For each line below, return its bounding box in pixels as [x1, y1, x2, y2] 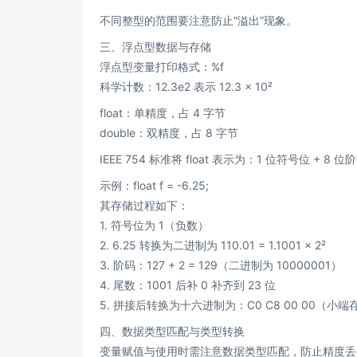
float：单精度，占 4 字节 [100, 106, 226, 120]
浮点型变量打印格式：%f [100, 60, 224, 73]
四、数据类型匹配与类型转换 [100, 324, 245, 338]
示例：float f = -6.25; [100, 178, 209, 192]
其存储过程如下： [100, 198, 189, 212]
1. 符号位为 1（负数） [100, 218, 209, 232]
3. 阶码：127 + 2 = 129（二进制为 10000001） [100, 258, 342, 272]
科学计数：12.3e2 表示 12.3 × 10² [100, 80, 273, 93]
